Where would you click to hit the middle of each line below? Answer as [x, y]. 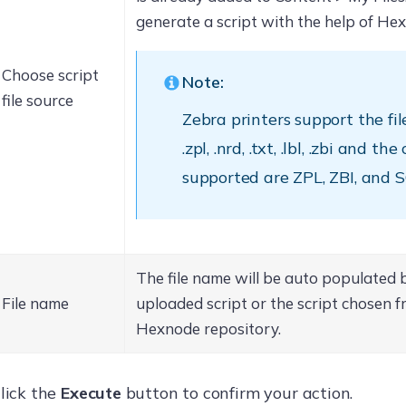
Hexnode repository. [208, 329]
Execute [91, 393]
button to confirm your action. [237, 393]
